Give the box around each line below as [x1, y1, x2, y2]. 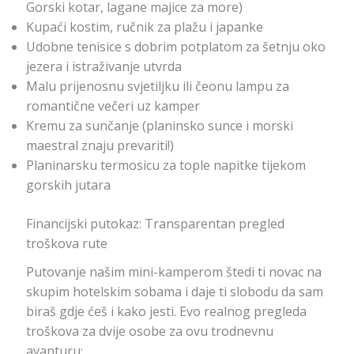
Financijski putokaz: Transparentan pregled [25, 215, 284, 233]
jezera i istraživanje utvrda [25, 58, 182, 76]
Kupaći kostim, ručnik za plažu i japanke [25, 18, 263, 36]
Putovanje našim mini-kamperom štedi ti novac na [25, 263, 322, 281]
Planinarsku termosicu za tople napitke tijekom [25, 156, 306, 175]
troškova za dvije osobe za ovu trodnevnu [25, 322, 273, 341]
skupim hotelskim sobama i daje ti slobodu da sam [25, 283, 323, 301]
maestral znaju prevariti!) [25, 137, 174, 155]
